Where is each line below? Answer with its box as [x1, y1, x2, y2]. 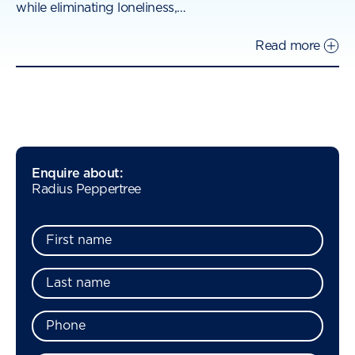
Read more [255, 39, 320, 52]
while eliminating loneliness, [16, 2, 177, 15]
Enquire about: [32, 166, 123, 181]
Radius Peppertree [32, 183, 141, 197]
